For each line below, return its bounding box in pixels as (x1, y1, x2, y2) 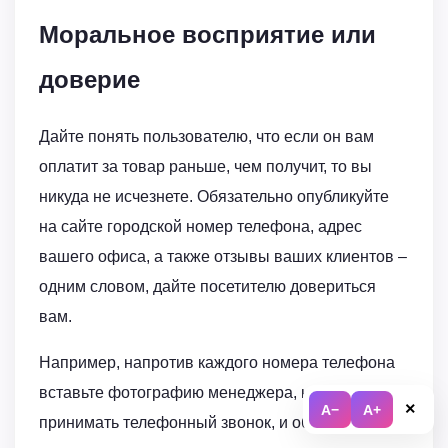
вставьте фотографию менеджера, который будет (39, 384, 407, 401)
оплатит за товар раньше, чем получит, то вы (39, 158, 372, 175)
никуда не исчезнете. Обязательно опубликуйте (39, 188, 389, 205)
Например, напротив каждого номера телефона (39, 354, 395, 371)
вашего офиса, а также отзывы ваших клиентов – (39, 248, 407, 265)
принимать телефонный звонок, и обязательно (39, 414, 385, 431)
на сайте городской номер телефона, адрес (39, 218, 362, 235)
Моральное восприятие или (39, 21, 376, 49)
